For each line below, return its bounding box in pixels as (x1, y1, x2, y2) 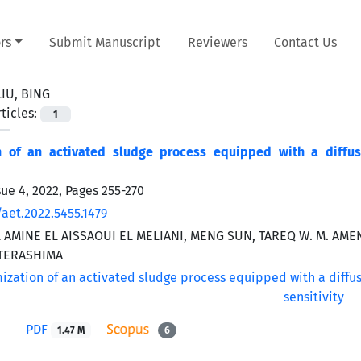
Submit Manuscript (49, 34, 161, 50)
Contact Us (274, 34, 338, 50)
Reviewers (187, 34, 247, 50)
